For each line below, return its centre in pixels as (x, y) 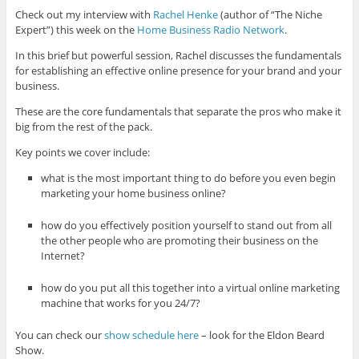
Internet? (63, 256)
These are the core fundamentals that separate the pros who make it (178, 111)
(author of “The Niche (270, 14)
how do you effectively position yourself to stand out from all (187, 226)
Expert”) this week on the (76, 29)
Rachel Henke (185, 14)
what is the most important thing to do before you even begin (189, 177)
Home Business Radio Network (210, 29)
